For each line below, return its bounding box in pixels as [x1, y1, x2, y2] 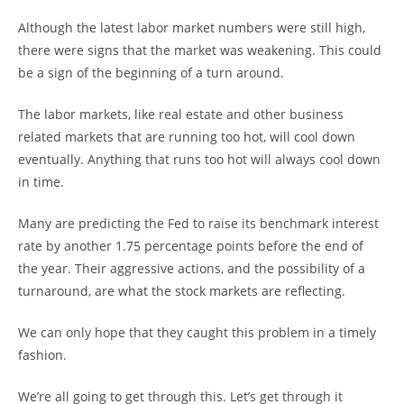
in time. [18, 173, 64, 191]
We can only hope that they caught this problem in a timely [18, 324, 376, 342]
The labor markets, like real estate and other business [18, 106, 344, 124]
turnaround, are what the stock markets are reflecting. [18, 282, 345, 300]
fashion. [18, 346, 67, 364]
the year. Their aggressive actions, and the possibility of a [18, 260, 365, 278]
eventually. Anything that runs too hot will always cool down [18, 151, 381, 169]
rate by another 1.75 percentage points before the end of [18, 237, 363, 255]
